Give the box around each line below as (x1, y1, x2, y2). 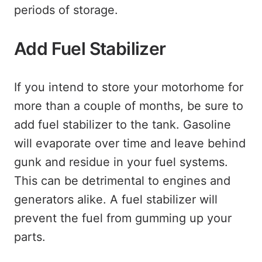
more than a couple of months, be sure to (14, 99, 243, 113)
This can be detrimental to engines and (14, 174, 230, 188)
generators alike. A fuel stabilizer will (14, 192, 218, 206)
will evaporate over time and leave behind (14, 136, 246, 150)
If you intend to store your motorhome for (14, 80, 243, 94)
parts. (14, 230, 46, 244)
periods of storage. (14, 3, 118, 17)
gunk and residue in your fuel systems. (14, 155, 228, 169)
